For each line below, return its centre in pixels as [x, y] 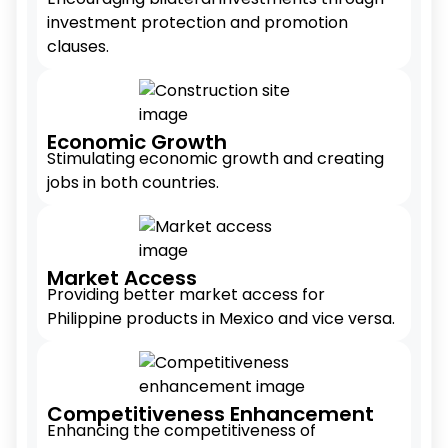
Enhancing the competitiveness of [181, 430]
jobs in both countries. [133, 182]
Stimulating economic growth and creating [215, 158]
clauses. [78, 46]
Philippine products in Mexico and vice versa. [221, 318]
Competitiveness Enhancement [210, 414]
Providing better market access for [186, 294]
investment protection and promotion [197, 22]
